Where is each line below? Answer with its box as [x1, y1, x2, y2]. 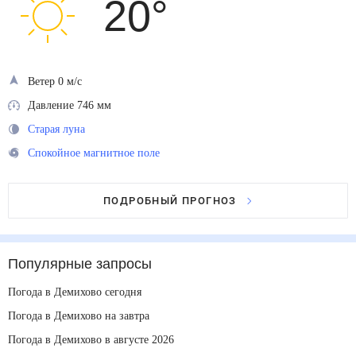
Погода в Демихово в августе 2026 [8, 333, 188, 346]
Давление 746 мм [28, 99, 119, 111]
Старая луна [28, 122, 93, 135]
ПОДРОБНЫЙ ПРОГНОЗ [103, 195, 237, 207]
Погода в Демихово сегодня [8, 285, 154, 298]
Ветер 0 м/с [28, 75, 87, 87]
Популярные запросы [8, 257, 154, 271]
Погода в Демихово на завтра [8, 309, 164, 322]
